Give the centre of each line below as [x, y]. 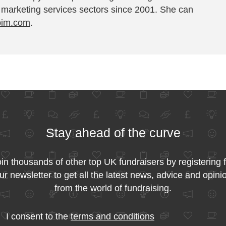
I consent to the [38, 216]
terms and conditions [112, 216]
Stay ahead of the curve [113, 132]
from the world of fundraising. [113, 188]
